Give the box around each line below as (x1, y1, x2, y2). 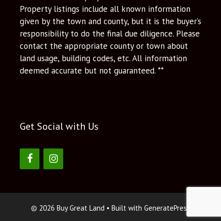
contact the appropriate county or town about (20, 40, 188, 51)
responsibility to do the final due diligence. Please (20, 28, 200, 39)
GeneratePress (144, 203, 190, 213)
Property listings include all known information (20, 3, 190, 14)
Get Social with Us (20, 120, 99, 133)
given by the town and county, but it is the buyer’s (20, 16, 201, 27)
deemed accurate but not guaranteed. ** (20, 65, 164, 76)
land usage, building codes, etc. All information (20, 53, 187, 64)
